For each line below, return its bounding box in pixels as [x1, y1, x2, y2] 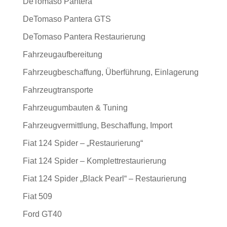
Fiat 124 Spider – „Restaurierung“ [22, 139, 143, 148]
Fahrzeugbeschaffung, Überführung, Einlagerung [22, 68, 199, 77]
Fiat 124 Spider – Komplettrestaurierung [22, 157, 166, 166]
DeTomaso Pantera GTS [22, 15, 111, 24]
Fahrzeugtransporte [22, 86, 93, 95]
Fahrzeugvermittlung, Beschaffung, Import [22, 121, 172, 130]
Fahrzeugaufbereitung [22, 50, 102, 59]
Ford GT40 [22, 210, 62, 219]
